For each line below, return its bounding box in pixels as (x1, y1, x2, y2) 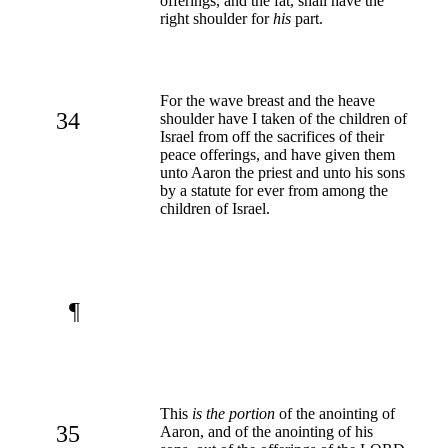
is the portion (192, 404, 275, 422)
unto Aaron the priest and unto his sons (160, 163, 405, 181)
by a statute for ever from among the (160, 181, 388, 199)
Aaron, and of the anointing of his (160, 422, 373, 440)
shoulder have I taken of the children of (160, 109, 407, 127)
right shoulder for (160, 9, 273, 27)
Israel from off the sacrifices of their (160, 127, 384, 145)
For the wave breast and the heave (160, 91, 375, 109)
